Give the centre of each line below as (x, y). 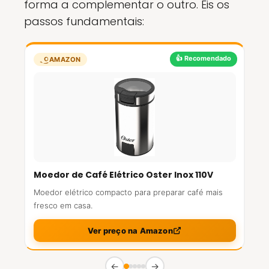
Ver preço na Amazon (130, 231)
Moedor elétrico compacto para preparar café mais (128, 192)
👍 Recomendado (203, 58)
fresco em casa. (63, 205)
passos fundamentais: (84, 21)
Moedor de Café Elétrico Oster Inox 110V (123, 175)
